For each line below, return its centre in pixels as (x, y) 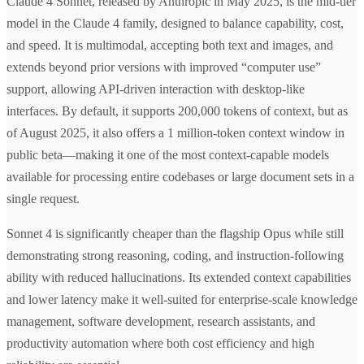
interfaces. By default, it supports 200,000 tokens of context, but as (177, 111)
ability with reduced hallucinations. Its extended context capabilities (179, 278)
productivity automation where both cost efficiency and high (160, 344)
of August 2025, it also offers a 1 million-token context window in (175, 133)
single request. (43, 199)
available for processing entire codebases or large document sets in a (180, 177)
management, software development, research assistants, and (161, 322)
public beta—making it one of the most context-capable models (168, 155)
